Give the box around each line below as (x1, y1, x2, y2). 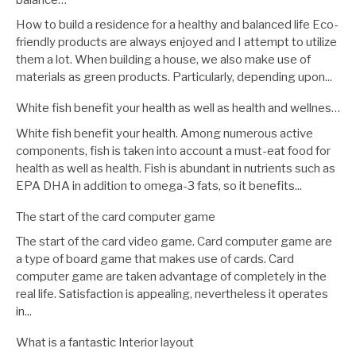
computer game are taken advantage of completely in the (16, 269, 327, 284)
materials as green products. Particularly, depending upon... (16, 70, 332, 85)
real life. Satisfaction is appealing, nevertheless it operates (16, 287, 328, 302)
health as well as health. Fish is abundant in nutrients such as (16, 161, 335, 176)
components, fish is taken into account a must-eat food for (16, 143, 331, 158)
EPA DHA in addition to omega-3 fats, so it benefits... (16, 178, 302, 193)
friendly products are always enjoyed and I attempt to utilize (16, 35, 337, 50)
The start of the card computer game (16, 209, 215, 224)
